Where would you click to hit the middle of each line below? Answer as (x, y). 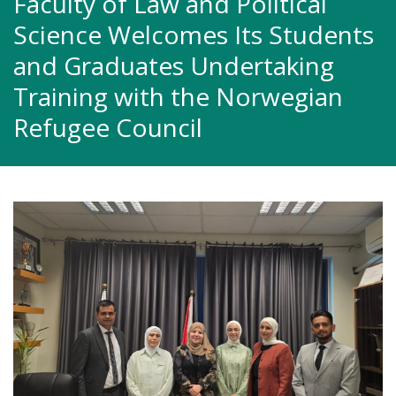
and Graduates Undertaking (174, 65)
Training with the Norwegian (178, 96)
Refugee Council (108, 127)
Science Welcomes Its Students (194, 34)
